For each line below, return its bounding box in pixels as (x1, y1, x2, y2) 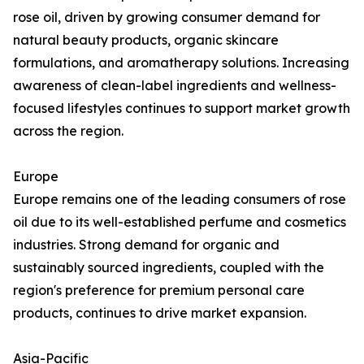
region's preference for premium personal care (13, 282, 305, 299)
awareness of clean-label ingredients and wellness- (13, 77, 336, 94)
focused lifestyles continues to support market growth (13, 100, 350, 117)
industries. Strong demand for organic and (13, 236, 279, 253)
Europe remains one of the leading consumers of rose (13, 191, 346, 208)
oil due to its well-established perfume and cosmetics (13, 214, 346, 231)
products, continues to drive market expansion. (13, 305, 306, 322)
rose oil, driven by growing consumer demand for (13, 9, 320, 26)
